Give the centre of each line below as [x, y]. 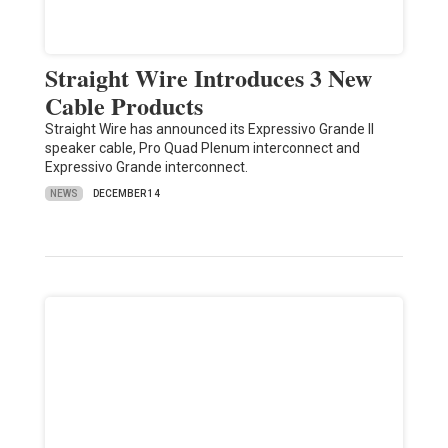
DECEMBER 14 [126, 194]
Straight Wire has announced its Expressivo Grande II [209, 129]
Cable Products [123, 106]
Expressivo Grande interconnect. [146, 167]
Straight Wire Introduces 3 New [208, 78]
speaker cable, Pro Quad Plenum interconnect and [202, 148]
